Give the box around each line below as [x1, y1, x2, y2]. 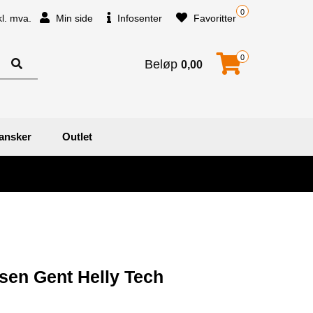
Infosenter [115, 13, 162, 24]
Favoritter [191, 13, 236, 24]
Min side [53, 13, 93, 24]
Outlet [62, 130, 92, 143]
